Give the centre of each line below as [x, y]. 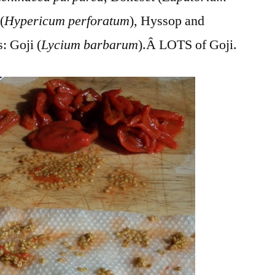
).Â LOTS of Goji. [188, 45]
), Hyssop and [167, 21]
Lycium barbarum [90, 45]
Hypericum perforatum [67, 21]
